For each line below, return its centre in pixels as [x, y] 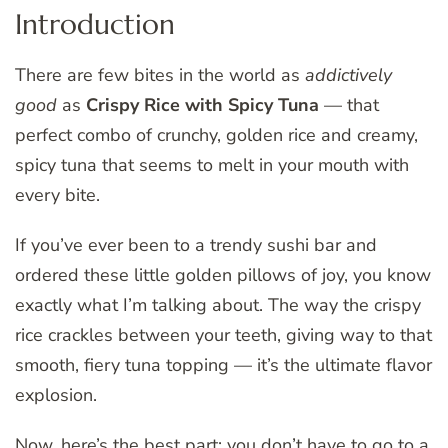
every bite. [57, 195]
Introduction [95, 25]
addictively [348, 75]
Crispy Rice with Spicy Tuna [202, 105]
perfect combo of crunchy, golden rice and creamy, [216, 135]
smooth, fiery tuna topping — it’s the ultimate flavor [223, 365]
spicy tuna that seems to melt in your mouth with [212, 165]
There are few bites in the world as [160, 75]
